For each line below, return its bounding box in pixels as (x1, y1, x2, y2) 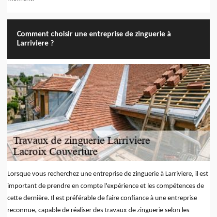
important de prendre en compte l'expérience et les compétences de (7, 183, 204, 190)
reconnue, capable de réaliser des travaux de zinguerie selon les (7, 207, 189, 215)
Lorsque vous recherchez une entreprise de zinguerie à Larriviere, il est (7, 170, 208, 178)
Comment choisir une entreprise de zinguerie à (17, 31, 171, 39)
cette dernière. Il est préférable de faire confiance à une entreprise (7, 195, 197, 202)
